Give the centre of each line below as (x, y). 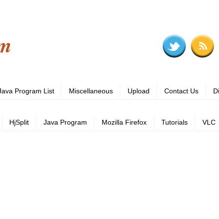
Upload (139, 91)
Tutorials (175, 122)
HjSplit (19, 122)
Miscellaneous (91, 91)
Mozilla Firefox (124, 122)
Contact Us (181, 91)
